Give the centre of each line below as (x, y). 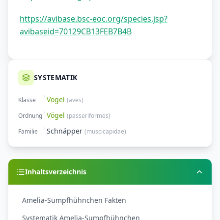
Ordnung (30, 116)
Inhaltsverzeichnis (56, 172)
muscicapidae (105, 132)
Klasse (27, 100)
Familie (28, 132)
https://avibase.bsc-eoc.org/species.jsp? (94, 19)
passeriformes (89, 116)
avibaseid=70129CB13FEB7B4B (76, 32)
